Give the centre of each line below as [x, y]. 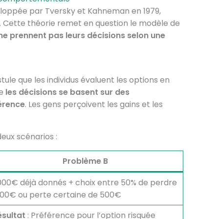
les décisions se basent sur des [67, 92]
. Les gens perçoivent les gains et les [94, 104]
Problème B [86, 161]
